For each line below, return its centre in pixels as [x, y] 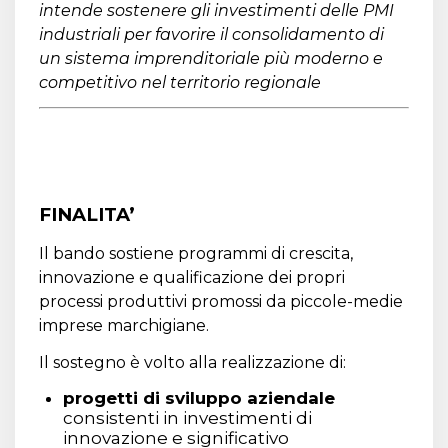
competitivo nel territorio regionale [180, 82]
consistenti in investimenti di [187, 417]
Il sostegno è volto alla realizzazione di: [192, 362]
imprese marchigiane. [124, 325]
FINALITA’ [87, 214]
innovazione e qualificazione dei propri [192, 277]
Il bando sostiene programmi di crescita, [196, 253]
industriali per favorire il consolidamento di [211, 34]
